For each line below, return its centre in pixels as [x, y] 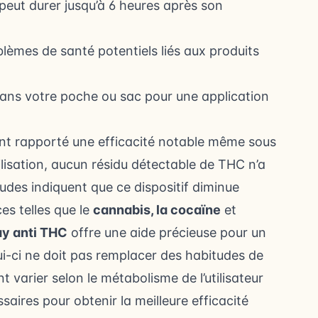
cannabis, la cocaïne [157, 210]
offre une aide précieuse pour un [167, 232]
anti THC [39, 232]
